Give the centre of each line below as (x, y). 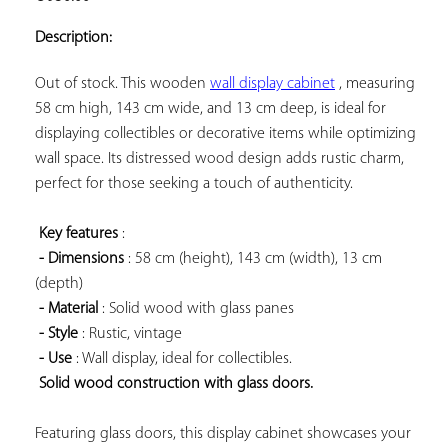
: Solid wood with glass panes (196, 308)
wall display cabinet (272, 83)
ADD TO (366, 10)
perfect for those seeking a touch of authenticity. (194, 183)
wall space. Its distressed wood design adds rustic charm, (219, 158)
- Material (68, 308)
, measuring (375, 83)
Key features (78, 233)
